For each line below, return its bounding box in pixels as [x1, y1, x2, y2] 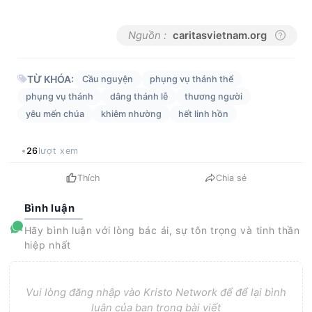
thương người [185, 91, 243, 102]
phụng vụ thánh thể [150, 73, 234, 84]
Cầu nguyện [82, 73, 134, 84]
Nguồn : [128, 29, 167, 42]
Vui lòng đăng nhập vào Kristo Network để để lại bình [26, 286, 286, 299]
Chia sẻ [215, 173, 247, 184]
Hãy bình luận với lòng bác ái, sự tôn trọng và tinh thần [24, 224, 300, 236]
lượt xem [38, 146, 79, 157]
